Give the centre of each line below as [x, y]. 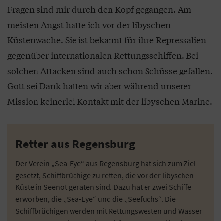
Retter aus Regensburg [75, 144]
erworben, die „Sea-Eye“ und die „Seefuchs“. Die [95, 199]
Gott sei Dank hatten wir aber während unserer [99, 86]
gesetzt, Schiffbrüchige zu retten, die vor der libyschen [105, 175]
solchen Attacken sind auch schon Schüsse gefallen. [110, 70]
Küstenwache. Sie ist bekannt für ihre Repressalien [107, 40]
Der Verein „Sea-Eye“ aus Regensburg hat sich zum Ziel [106, 163]
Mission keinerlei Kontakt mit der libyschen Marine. [110, 101]
